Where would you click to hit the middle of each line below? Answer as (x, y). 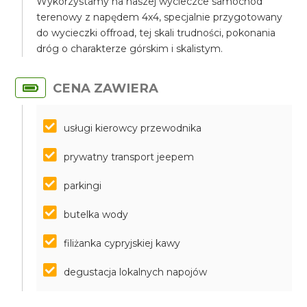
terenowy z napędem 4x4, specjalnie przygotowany (160, 17)
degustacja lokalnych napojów (136, 272)
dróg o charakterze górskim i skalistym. (130, 49)
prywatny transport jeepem (129, 157)
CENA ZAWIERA (106, 88)
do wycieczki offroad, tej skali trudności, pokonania (156, 33)
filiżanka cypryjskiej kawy (122, 243)
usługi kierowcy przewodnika (133, 128)
